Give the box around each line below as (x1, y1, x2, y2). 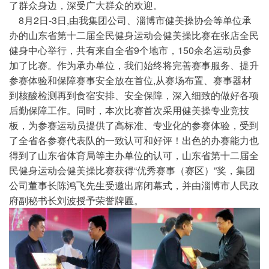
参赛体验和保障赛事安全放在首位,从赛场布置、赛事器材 (9, 73, 252, 87)
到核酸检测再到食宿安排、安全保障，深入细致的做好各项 (9, 88, 259, 102)
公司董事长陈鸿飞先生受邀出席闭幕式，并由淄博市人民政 (9, 178, 259, 192)
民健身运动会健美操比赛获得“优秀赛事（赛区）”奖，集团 (9, 163, 255, 177)
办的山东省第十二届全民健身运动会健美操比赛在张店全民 (9, 28, 259, 42)
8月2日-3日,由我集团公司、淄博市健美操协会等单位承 (9, 13, 252, 27)
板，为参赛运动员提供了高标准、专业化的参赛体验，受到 (9, 118, 259, 132)
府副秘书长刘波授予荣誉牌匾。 (9, 193, 144, 207)
